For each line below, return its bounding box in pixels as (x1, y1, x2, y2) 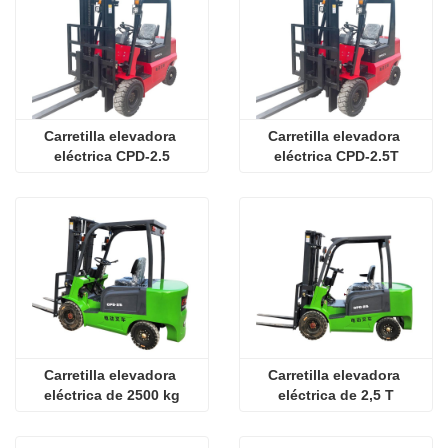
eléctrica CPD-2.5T (273, 148, 399, 164)
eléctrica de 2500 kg (44, 387, 180, 403)
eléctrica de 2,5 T (278, 387, 394, 403)
